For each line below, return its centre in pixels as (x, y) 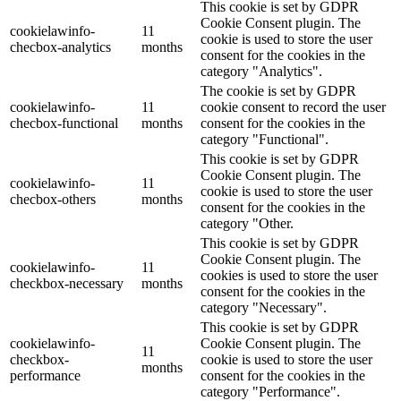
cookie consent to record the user (293, 107)
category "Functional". (264, 140)
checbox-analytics (60, 47)
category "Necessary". (264, 308)
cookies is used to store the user (289, 276)
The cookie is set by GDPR (278, 91)
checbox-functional (64, 124)
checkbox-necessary (67, 284)
